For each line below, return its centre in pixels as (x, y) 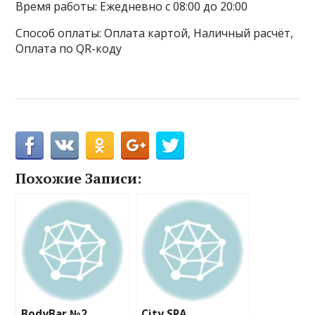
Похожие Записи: (79, 178)
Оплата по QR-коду (69, 49)
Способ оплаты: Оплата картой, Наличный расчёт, (155, 33)
